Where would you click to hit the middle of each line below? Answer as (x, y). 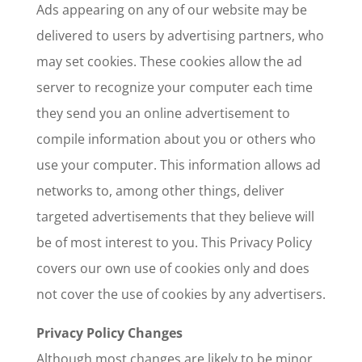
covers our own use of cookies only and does (173, 268)
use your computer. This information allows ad (178, 165)
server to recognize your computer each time (174, 87)
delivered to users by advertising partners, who (180, 36)
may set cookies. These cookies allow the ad (169, 61)
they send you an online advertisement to (163, 113)
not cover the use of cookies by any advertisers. (181, 294)
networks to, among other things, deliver (160, 191)
